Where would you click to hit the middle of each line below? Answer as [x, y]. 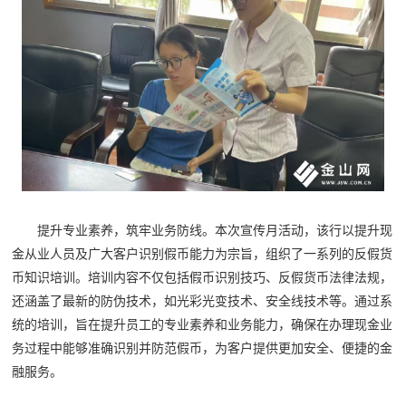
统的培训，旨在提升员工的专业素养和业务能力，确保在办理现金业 [203, 324]
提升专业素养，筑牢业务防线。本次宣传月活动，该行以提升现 [215, 230]
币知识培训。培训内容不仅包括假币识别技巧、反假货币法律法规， [203, 277]
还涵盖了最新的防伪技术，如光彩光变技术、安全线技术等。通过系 [203, 300]
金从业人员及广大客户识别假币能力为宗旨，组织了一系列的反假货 [203, 253]
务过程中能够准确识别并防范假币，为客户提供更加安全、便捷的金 [203, 348]
